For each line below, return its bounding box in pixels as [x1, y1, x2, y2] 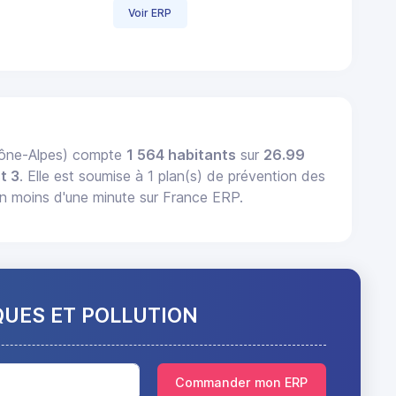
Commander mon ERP [175, 375, 308, 391]
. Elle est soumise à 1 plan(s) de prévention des [19, 167, 326, 186]
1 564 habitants [126, 146, 237, 164]
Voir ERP [128, 5, 172, 19]
